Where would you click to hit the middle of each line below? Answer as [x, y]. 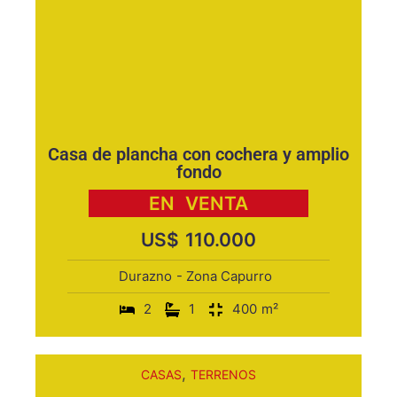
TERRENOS [223, 374]
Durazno [145, 276]
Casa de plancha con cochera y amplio [198, 154]
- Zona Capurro [224, 276]
